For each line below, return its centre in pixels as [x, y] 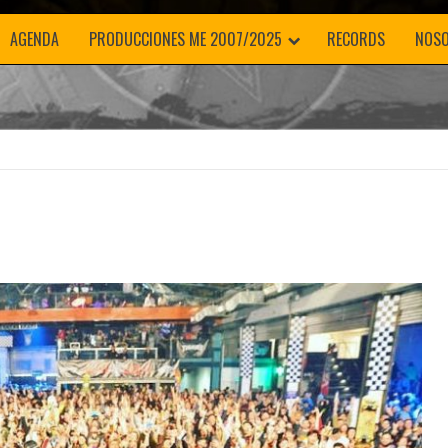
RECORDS [356, 39]
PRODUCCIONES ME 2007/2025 [185, 39]
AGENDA [34, 39]
